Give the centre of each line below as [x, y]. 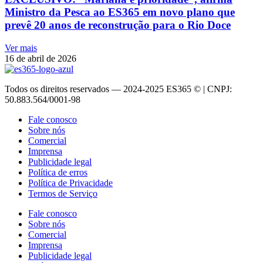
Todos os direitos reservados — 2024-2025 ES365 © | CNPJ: [118, 89]
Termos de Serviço [63, 193]
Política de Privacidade [70, 183]
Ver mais [21, 48]
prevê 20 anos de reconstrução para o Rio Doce [118, 25]
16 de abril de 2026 [41, 58]
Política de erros [58, 172]
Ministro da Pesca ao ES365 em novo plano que [120, 12]
